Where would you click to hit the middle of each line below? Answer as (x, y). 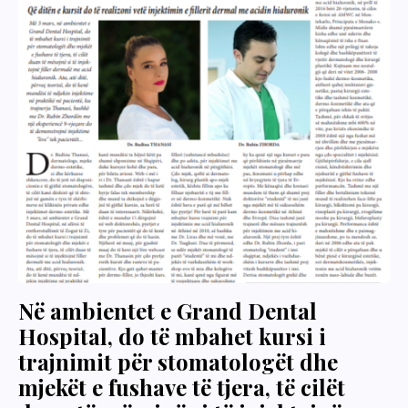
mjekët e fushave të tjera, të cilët (182, 387)
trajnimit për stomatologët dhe (178, 362)
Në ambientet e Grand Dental (168, 311)
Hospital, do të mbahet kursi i (172, 336)
